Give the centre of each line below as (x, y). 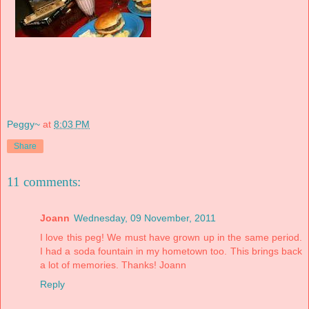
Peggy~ (23, 124)
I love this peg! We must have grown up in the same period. (171, 237)
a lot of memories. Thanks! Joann (113, 265)
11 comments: (44, 182)
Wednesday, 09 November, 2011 (145, 218)
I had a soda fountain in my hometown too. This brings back (171, 251)
